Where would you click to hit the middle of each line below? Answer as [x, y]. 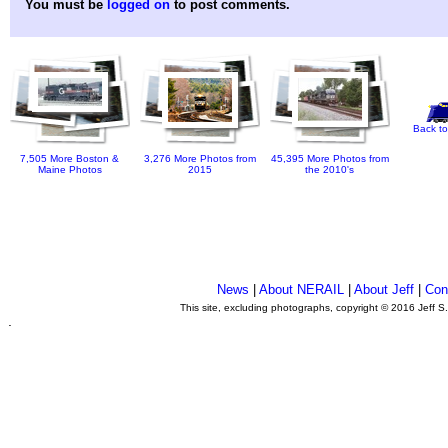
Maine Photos [70, 169]
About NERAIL [302, 289]
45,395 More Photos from [330, 158]
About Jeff [384, 289]
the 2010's [330, 169]
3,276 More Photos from [200, 158]
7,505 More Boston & [70, 158]
